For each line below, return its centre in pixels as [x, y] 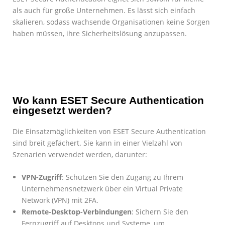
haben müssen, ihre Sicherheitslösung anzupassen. [100, 33]
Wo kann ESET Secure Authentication [108, 100]
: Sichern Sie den [160, 211]
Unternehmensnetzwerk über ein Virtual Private [102, 188]
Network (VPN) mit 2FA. [60, 200]
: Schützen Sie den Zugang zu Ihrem [123, 177]
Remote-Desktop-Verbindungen [77, 211]
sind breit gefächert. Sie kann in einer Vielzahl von [97, 143]
